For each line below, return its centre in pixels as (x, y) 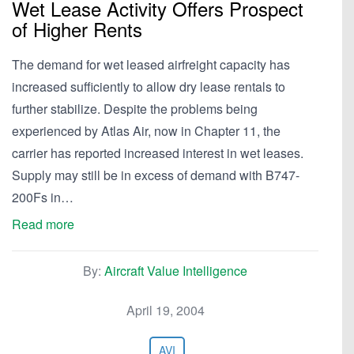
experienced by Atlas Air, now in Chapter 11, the (146, 131)
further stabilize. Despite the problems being (135, 109)
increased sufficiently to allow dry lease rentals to (149, 87)
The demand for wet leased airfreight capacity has (151, 64)
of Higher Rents (77, 29)
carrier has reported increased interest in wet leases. (158, 153)
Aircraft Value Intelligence (176, 271)
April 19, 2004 (165, 310)
